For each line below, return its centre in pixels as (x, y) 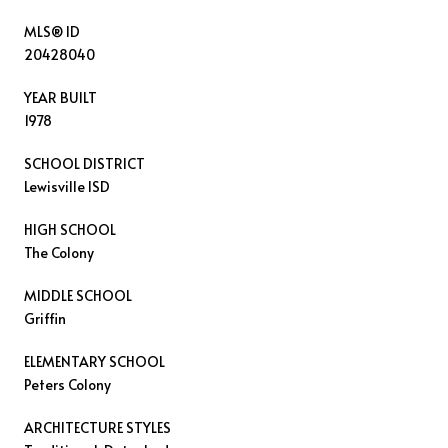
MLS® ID (52, 31)
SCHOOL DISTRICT (84, 163)
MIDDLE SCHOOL (78, 295)
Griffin (45, 318)
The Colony (59, 252)
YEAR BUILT (60, 97)
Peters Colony (67, 384)
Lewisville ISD (67, 186)
